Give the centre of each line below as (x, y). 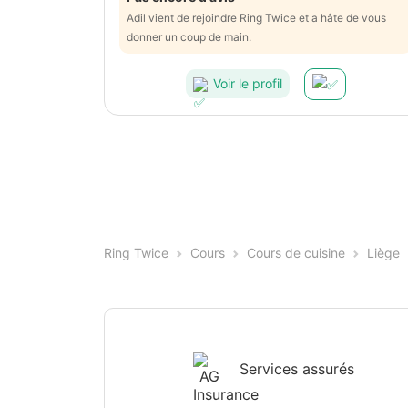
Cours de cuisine (296, 253)
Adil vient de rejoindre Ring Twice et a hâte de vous (256, 17)
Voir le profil (248, 84)
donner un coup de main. (189, 36)
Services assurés (297, 368)
